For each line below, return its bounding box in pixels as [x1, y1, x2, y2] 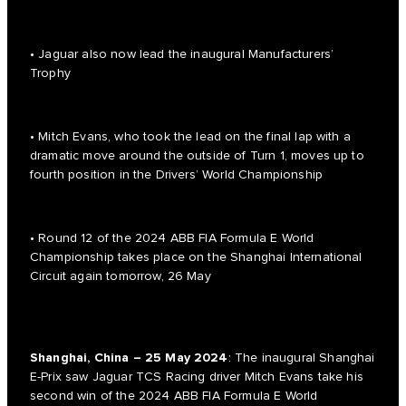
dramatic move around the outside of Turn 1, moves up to [30, 149, 364, 164]
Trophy [30, 66, 71, 82]
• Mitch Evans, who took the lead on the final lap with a [30, 130, 351, 145]
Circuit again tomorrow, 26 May [30, 269, 211, 285]
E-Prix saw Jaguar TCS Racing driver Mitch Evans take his [30, 370, 363, 385]
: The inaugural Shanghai [227, 351, 375, 366]
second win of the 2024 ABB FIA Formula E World [30, 389, 318, 404]
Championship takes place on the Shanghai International [30, 250, 362, 266]
